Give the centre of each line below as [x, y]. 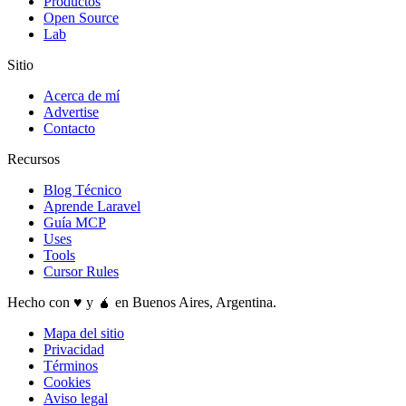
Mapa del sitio [84, 333]
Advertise [71, 111]
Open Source [81, 17]
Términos [71, 365]
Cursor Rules [81, 271]
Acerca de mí [82, 95]
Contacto [69, 128]
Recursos [34, 159]
